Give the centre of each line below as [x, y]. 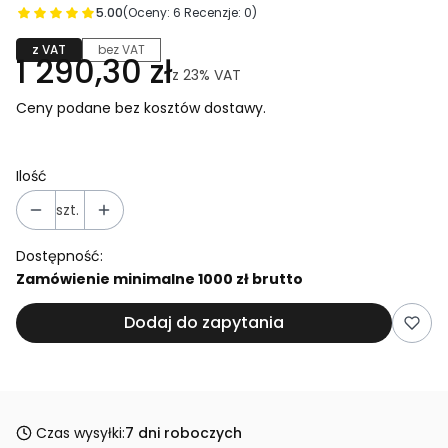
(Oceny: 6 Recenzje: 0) [190, 12]
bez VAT [121, 49]
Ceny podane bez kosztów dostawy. [141, 107]
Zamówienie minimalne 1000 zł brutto [159, 278]
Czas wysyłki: [80, 432]
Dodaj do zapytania [204, 322]
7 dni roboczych [183, 432]
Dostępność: [59, 255]
